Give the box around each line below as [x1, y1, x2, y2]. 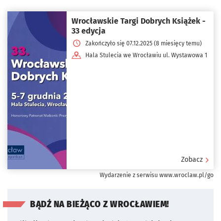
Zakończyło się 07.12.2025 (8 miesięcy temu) [85, 39, 202, 47]
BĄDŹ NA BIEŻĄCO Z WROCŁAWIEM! [30, 199, 169, 210]
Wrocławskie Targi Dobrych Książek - [72, 16, 206, 26]
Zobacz [181, 155, 203, 164]
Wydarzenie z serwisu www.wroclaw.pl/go [100, 171, 214, 179]
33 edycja [72, 26, 106, 36]
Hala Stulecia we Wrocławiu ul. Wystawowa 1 [85, 51, 207, 59]
